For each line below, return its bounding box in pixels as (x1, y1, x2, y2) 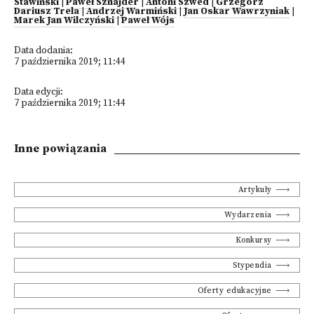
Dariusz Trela (14, 6, 79, 18)
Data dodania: (14, 45, 73, 57)
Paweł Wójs (121, 15, 175, 27)
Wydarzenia (224, 210, 272, 220)
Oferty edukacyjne (198, 285, 272, 296)
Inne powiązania (14, 142, 107, 156)
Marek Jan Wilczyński (14, 15, 114, 27)
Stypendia (233, 260, 272, 271)
